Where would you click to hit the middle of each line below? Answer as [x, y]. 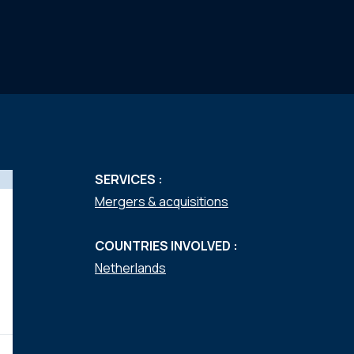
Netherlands [130, 268]
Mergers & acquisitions [162, 201]
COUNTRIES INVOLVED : [166, 246]
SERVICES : [129, 179]
